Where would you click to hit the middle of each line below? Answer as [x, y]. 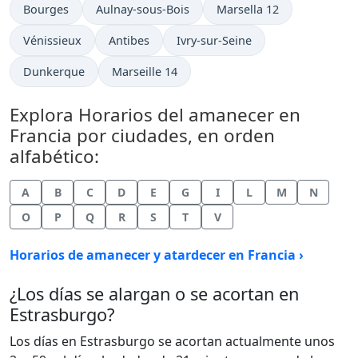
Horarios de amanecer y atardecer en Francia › [157, 255]
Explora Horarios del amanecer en [155, 115]
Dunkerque [54, 72]
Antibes [129, 40]
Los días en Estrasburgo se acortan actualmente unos [172, 341]
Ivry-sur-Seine [214, 40]
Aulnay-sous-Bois [143, 9]
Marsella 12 [248, 9]
